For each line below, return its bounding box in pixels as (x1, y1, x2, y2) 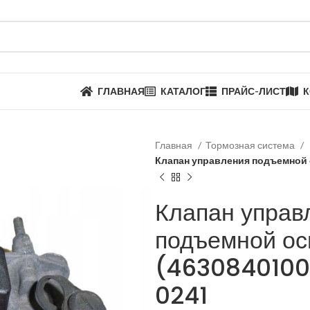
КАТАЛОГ (160, 85, 206, 97)
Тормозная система (206, 139, 297, 151)
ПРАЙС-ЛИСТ (221, 85, 286, 97)
